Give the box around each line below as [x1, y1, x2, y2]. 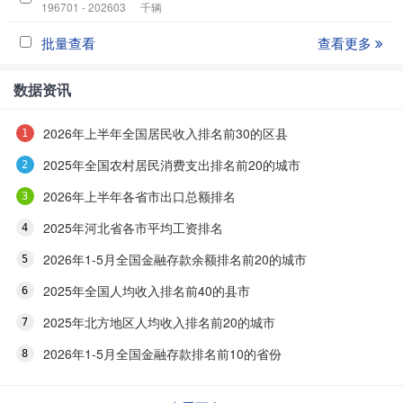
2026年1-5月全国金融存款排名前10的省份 [42, 345, 282, 363]
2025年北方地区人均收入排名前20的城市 [42, 313, 275, 332]
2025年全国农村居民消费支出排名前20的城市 [42, 156, 300, 175]
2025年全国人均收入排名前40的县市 [42, 282, 250, 300]
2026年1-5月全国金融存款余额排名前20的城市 [42, 250, 307, 269]
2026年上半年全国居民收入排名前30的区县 [42, 124, 288, 143]
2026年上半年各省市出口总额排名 [42, 187, 236, 206]
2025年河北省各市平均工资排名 [42, 219, 223, 237]
